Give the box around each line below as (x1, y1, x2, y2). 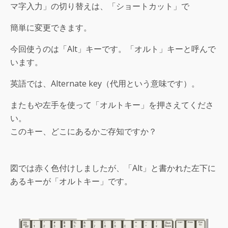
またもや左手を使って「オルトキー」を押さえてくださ (10, 99, 214, 111)
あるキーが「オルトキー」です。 (10, 176, 132, 187)
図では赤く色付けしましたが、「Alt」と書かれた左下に (10, 162, 216, 174)
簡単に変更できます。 (10, 22, 92, 34)
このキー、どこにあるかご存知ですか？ (10, 126, 157, 137)
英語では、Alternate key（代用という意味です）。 (10, 78, 199, 90)
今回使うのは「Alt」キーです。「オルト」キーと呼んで (10, 43, 216, 55)
